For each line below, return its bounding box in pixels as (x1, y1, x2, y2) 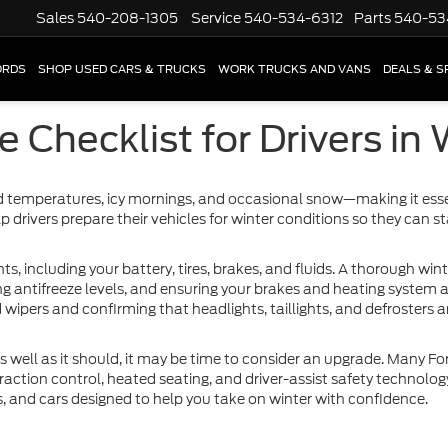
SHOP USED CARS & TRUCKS (38, 62, 206, 77)
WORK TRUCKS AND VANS (218, 62, 371, 77)
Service (191, 8, 241, 29)
